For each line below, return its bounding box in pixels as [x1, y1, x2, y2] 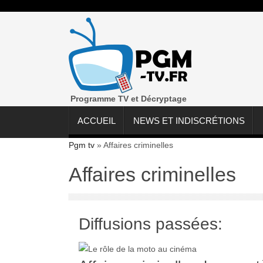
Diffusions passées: [78, 215, 222, 234]
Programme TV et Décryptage [70, 94, 187, 103]
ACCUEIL [77, 116, 116, 126]
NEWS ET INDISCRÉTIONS [133, 116, 245, 126]
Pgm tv [69, 140, 95, 150]
